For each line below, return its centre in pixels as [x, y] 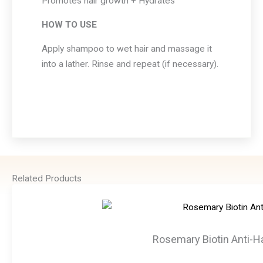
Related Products [47, 179]
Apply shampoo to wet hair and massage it [127, 49]
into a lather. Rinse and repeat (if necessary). [130, 64]
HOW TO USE [69, 25]
